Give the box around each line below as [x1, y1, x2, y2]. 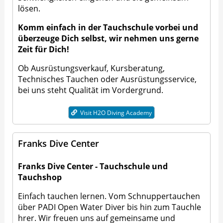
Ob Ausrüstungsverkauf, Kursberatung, [18, 63, 165, 74]
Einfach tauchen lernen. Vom [18, 191, 128, 202]
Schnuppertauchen [128, 191, 201, 202]
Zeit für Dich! [18, 44, 70, 55]
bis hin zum [125, 202, 172, 213]
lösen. [18, 3, 41, 14]
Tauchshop [18, 172, 62, 183]
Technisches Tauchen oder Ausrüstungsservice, [18, 74, 197, 85]
